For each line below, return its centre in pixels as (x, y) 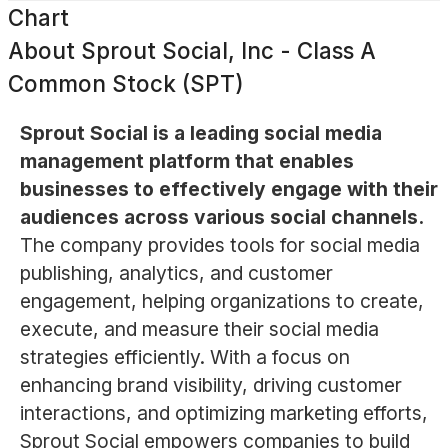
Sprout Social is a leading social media (200, 133)
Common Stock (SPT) (126, 83)
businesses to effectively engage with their (228, 189)
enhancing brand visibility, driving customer (210, 385)
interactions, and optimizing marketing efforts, (223, 413)
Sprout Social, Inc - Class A (228, 50)
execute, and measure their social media (199, 329)
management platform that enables (186, 161)
